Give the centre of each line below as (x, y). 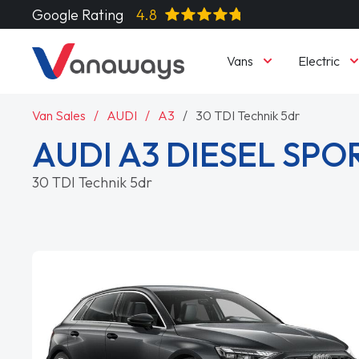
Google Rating (78, 14)
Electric (319, 61)
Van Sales (59, 115)
